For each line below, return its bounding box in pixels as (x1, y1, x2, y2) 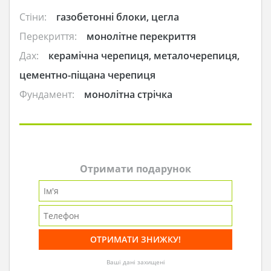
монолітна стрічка (84, 88, 172, 102)
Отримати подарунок (80, 162, 191, 176)
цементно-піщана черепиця (19, 68, 155, 82)
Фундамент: (19, 88, 74, 102)
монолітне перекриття (87, 30, 196, 44)
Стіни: (19, 10, 47, 24)
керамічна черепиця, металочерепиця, (48, 49, 240, 63)
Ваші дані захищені (106, 258, 165, 267)
